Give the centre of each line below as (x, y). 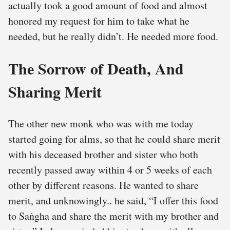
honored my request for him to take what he (99, 21)
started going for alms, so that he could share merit (114, 139)
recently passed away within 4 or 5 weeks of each (110, 170)
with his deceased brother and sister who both (103, 155)
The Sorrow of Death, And (96, 69)
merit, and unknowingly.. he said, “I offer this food (113, 201)
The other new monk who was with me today (101, 124)
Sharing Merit (55, 92)
